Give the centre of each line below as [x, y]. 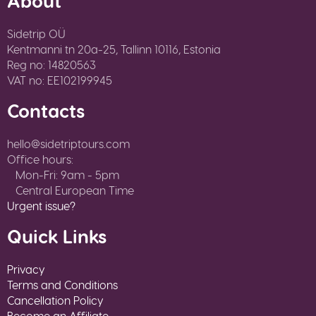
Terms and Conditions [62, 285]
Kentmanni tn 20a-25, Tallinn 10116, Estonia [114, 49]
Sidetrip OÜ [36, 34]
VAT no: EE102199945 [60, 80]
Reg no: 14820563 [51, 65]
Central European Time [71, 190]
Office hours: [40, 159]
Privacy [26, 269]
